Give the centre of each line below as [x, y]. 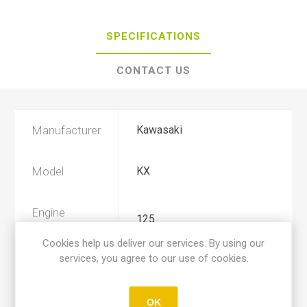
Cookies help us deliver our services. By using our [153, 243]
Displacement [66, 226]
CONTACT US [153, 71]
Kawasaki [159, 130]
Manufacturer [66, 130]
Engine [48, 212]
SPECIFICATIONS [153, 36]
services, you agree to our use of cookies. [153, 258]
